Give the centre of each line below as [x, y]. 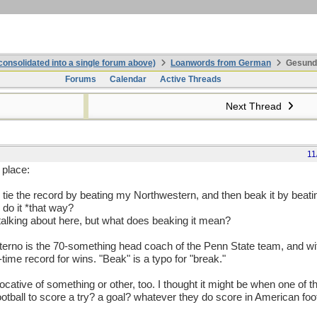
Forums [80, 79]
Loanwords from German [221, 63]
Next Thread [255, 106]
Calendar [128, 79]
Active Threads [190, 79]
